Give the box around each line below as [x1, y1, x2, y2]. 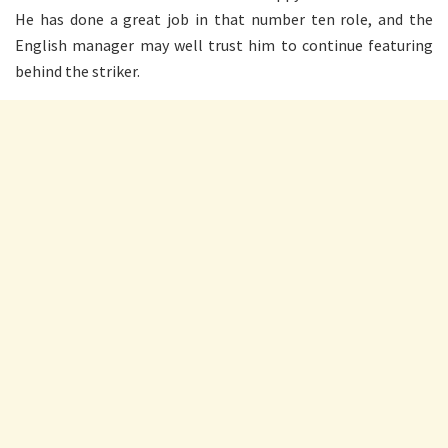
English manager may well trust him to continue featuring [15, 34, 433, 55]
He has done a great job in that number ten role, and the [15, 8, 433, 29]
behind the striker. [15, 60, 140, 81]
